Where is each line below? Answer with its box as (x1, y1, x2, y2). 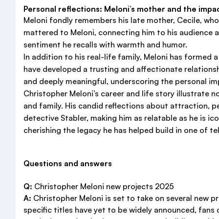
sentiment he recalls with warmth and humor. (23, 40, 187, 49)
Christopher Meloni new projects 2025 (32, 181, 174, 191)
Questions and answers (23, 158, 112, 168)
